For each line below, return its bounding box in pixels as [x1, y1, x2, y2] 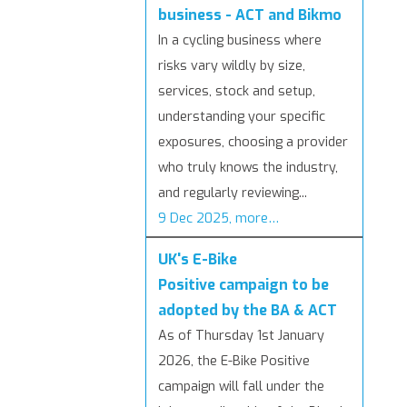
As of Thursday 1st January [158, 327, 324, 345]
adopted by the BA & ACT [158, 301, 337, 321]
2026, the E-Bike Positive [158, 352, 310, 371]
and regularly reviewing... [158, 184, 307, 203]
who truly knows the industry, [158, 159, 338, 177]
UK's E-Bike [158, 250, 237, 270]
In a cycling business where [158, 32, 322, 50]
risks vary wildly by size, [158, 57, 305, 75]
